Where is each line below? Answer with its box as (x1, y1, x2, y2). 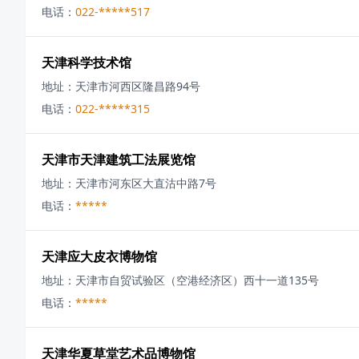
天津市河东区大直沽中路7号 (75, 175, 216, 191)
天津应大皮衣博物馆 (42, 248, 157, 265)
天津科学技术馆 (42, 54, 131, 71)
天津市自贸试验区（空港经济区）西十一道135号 (75, 272, 319, 288)
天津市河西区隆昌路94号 (75, 79, 200, 94)
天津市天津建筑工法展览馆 (42, 151, 196, 168)
